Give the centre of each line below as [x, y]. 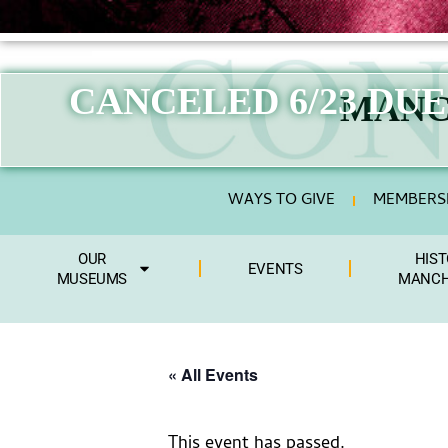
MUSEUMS [92, 278]
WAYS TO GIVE [282, 200]
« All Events [213, 374]
